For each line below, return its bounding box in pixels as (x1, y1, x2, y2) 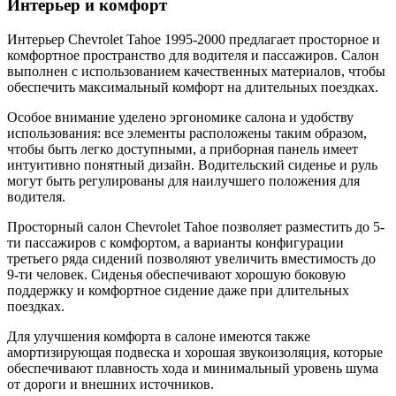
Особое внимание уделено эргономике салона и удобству (7, 109, 354, 125)
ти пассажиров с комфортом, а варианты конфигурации (7, 234, 344, 250)
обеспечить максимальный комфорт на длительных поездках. (7, 79, 378, 95)
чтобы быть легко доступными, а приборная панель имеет (7, 141, 358, 156)
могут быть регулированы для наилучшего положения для (7, 172, 360, 188)
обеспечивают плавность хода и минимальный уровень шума (7, 360, 378, 376)
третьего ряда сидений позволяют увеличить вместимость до (7, 250, 376, 266)
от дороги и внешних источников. (7, 376, 214, 392)
